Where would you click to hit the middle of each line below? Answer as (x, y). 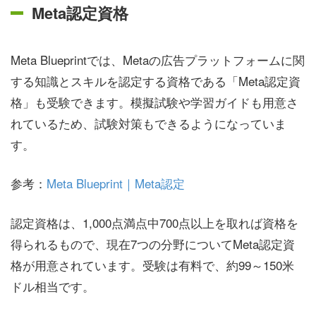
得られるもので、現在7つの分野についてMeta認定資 (153, 243)
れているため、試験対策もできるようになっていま (148, 123)
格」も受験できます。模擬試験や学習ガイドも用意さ (154, 102)
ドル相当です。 (53, 286)
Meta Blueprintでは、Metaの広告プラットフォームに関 (158, 59)
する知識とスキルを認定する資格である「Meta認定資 (156, 80)
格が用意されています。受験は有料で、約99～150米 (152, 265)
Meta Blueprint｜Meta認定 (116, 183)
